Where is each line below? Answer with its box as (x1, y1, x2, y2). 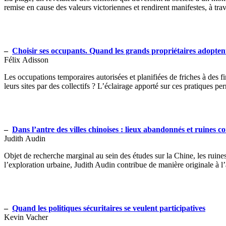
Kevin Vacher (4, 212, 48, 221)
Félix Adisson (4, 55, 48, 64)
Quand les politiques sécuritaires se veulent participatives (12, 203, 205, 212)
